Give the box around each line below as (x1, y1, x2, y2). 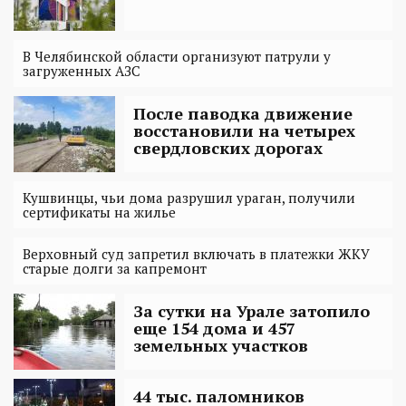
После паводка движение (133, 101, 353, 124)
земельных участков (133, 333, 308, 356)
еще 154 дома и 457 (133, 316, 295, 339)
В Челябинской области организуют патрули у (23, 46, 331, 65)
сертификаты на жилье (23, 202, 176, 221)
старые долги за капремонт (23, 258, 207, 277)
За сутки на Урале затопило (133, 299, 370, 322)
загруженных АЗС (23, 61, 140, 80)
